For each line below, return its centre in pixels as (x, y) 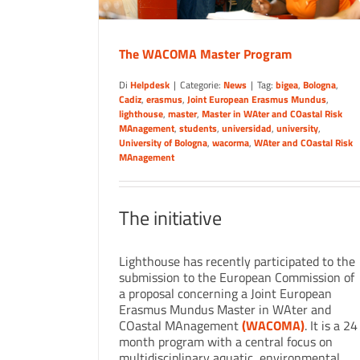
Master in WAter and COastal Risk (272, 113)
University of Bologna (163, 142)
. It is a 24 (331, 326)
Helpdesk (150, 84)
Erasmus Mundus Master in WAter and (225, 310)
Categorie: (202, 84)
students (198, 128)
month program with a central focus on (226, 342)
